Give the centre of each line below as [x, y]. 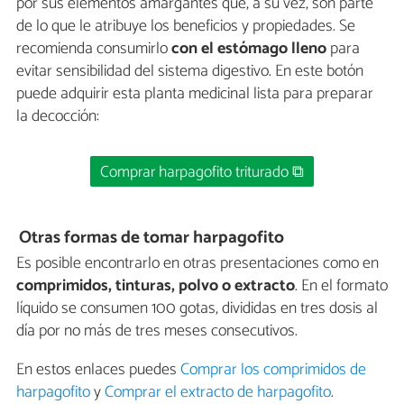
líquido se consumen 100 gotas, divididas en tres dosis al [197, 309]
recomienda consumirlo [92, 48]
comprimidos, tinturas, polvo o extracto [156, 286]
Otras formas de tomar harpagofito [152, 238]
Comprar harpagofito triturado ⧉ [202, 172]
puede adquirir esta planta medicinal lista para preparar [195, 93]
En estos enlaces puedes [98, 370]
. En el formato [341, 286]
